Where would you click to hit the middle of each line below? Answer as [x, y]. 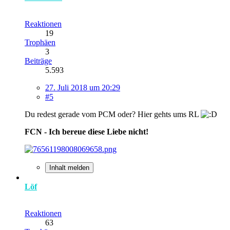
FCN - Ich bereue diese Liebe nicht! [87, 131]
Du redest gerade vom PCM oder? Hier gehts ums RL [113, 114]
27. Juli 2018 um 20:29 [83, 87]
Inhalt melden [69, 167]
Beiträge [38, 61]
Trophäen [40, 42]
